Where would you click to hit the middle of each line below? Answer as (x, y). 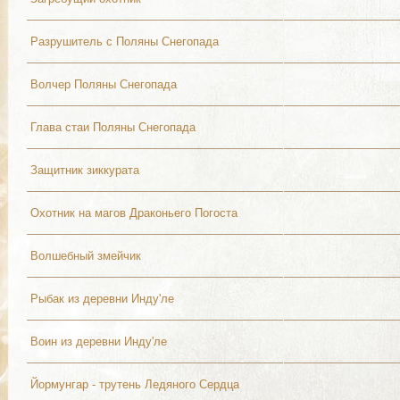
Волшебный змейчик (86, 256)
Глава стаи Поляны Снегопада (113, 127)
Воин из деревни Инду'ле (99, 342)
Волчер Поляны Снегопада (104, 84)
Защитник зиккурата (85, 170)
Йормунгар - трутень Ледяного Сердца (135, 384)
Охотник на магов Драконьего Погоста (134, 213)
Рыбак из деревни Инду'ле (102, 299)
